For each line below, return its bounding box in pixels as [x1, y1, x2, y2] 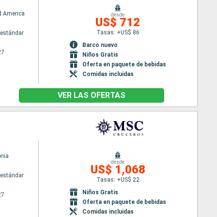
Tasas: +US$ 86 [96, 29, 139, 36]
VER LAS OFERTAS [58, 91, 125, 100]
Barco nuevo [82, 41, 118, 48]
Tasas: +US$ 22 [96, 176, 139, 183]
